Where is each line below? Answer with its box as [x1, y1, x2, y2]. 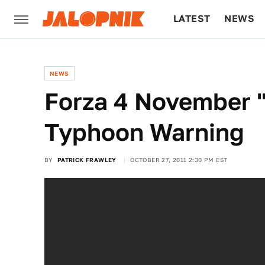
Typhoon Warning [44, 118, 244, 146]
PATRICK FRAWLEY [57, 156, 117, 163]
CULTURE [173, 51, 219, 62]
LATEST [173, 13, 211, 24]
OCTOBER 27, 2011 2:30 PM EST [130, 156, 228, 163]
